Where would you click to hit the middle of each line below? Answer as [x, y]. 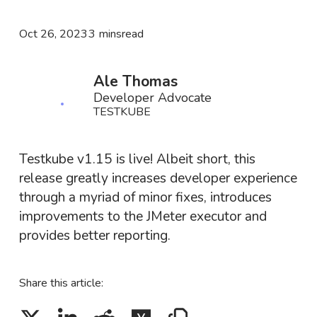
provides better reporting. [94, 235]
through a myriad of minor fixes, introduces [145, 197]
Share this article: [61, 283]
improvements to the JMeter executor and [143, 216]
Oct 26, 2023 [53, 34]
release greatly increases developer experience [158, 178]
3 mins [105, 34]
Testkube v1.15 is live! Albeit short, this [137, 159]
